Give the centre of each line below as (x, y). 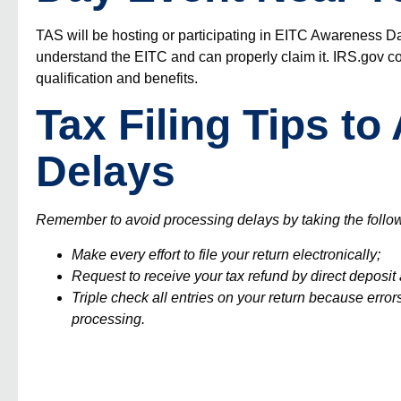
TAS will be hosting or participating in (155, 35)
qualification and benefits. (117, 78)
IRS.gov (358, 56)
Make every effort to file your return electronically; (226, 254)
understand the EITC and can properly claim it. (184, 56)
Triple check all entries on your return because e (223, 297)
